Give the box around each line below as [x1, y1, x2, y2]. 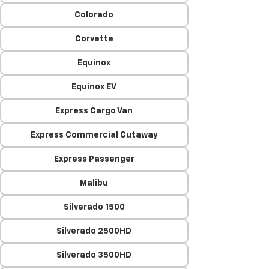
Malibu [80, 179, 109, 187]
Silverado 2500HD [56, 227, 132, 235]
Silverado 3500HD [56, 251, 132, 259]
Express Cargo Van [55, 107, 133, 115]
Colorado [74, 11, 114, 19]
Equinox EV [71, 83, 117, 91]
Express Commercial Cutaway [30, 131, 158, 139]
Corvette [74, 35, 113, 43]
